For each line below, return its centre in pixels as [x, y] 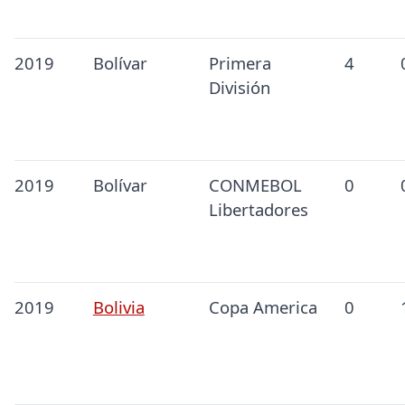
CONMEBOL [255, 185]
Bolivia [118, 307]
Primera [240, 63]
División [239, 88]
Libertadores [258, 210]
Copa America [263, 307]
